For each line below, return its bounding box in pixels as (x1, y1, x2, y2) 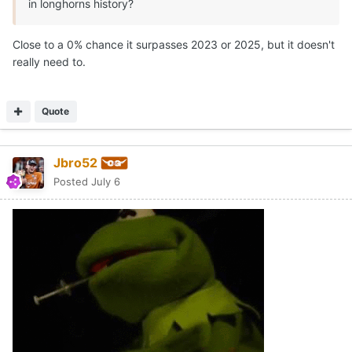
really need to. (13, 54, 86, 68)
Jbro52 (53, 154, 97, 170)
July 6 (91, 175, 120, 189)
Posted (53, 175, 91, 189)
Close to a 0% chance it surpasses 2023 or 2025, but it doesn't (13, 37, 335, 51)
